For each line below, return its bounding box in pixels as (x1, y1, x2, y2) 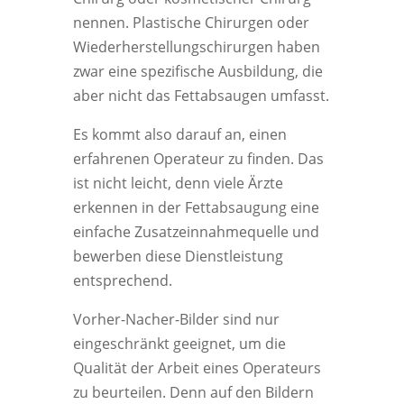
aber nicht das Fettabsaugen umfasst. (72, 86, 329, 106)
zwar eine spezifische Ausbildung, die (72, 61, 323, 81)
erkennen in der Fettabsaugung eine (72, 197, 319, 217)
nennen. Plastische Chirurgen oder (72, 13, 309, 32)
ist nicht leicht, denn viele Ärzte (72, 173, 283, 193)
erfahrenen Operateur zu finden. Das (72, 149, 324, 169)
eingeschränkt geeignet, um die (72, 334, 286, 353)
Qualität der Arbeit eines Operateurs (72, 358, 321, 378)
